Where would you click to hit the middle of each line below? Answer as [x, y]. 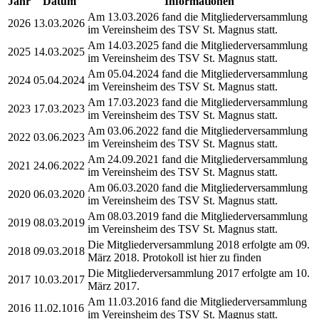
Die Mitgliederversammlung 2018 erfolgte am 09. [199, 244]
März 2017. [114, 286]
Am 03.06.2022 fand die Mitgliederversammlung [198, 130]
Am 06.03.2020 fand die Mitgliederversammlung [198, 187]
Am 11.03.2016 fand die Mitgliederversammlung [197, 301]
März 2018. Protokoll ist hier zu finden [174, 257]
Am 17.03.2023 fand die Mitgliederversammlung [198, 102]
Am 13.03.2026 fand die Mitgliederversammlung [198, 16]
